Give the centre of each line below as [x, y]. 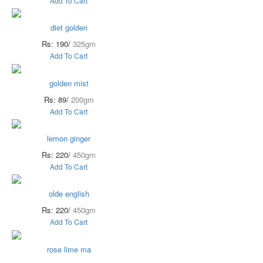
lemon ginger [69, 139]
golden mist [69, 83]
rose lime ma [69, 249]
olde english [69, 194]
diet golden [69, 28]
